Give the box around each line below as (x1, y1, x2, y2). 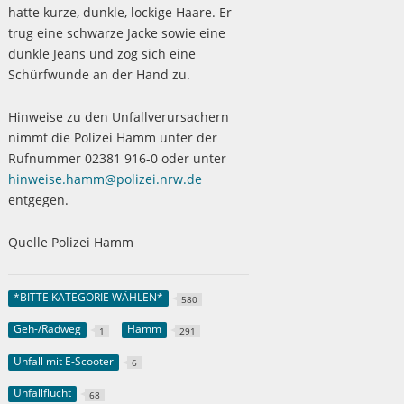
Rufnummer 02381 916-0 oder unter (7, 150, 226, 168)
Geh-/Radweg (13, 321, 81, 337)
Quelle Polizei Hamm (7, 233, 133, 251)
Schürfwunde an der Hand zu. (7, 66, 190, 84)
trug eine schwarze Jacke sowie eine (7, 24, 225, 42)
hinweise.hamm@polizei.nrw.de (7, 170, 202, 188)
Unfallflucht (13, 384, 71, 400)
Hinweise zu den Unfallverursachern (7, 108, 229, 126)
